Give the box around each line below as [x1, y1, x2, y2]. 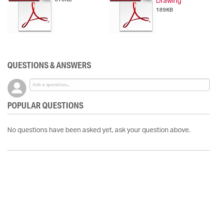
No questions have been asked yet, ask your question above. [7, 127, 190, 134]
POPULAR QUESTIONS [7, 100, 83, 111]
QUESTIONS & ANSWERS [7, 60, 91, 71]
